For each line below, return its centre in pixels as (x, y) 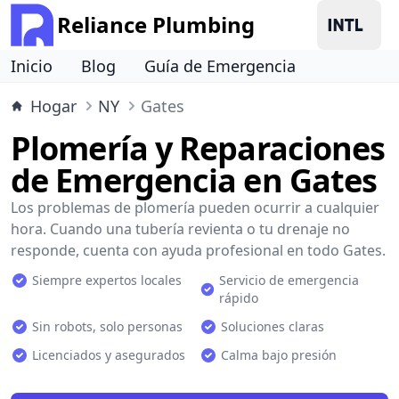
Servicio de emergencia (289, 280)
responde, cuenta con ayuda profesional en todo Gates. (198, 250)
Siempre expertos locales (107, 280)
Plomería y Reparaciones (198, 148)
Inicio (32, 66)
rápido (239, 298)
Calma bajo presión (279, 355)
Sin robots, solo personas (107, 326)
